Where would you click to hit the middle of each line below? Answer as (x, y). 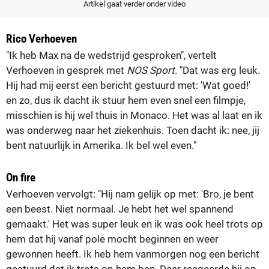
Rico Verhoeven (41, 38)
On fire (21, 177)
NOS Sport (151, 70)
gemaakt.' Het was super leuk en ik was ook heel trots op (134, 224)
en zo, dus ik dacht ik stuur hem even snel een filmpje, (126, 100)
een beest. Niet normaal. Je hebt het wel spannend (120, 209)
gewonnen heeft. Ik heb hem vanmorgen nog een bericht (133, 254)
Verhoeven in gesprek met (66, 70)
